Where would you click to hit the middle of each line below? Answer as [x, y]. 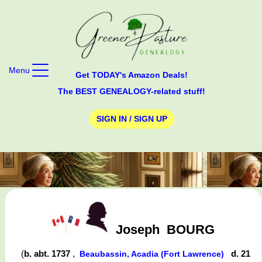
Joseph [138, 229]
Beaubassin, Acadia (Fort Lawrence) [153, 254]
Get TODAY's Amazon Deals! [132, 75]
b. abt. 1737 [48, 254]
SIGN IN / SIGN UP [132, 119]
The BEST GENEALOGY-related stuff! [132, 91]
